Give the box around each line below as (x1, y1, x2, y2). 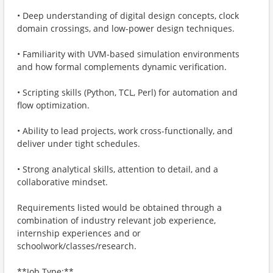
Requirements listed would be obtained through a (17, 202, 222, 213)
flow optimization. (17, 99, 90, 111)
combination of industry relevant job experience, (17, 214, 216, 226)
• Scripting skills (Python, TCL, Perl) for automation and (17, 87, 238, 98)
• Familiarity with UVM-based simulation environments (17, 48, 239, 60)
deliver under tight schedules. (17, 138, 140, 149)
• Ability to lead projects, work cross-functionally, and (17, 125, 233, 136)
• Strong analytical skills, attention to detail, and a (17, 163, 218, 175)
